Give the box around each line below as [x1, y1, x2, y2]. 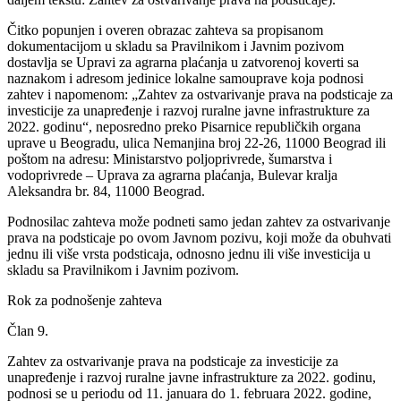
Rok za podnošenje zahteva [7, 292, 162, 308]
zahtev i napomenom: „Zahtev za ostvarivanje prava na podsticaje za [7, 86, 393, 102]
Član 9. [7, 322, 48, 338]
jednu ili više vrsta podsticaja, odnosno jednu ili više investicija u [7, 245, 371, 261]
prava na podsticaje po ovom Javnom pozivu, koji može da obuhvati [7, 229, 391, 245]
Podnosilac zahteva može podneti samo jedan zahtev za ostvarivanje [7, 213, 390, 229]
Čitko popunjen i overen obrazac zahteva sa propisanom [7, 21, 323, 38]
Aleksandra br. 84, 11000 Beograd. [7, 183, 205, 199]
